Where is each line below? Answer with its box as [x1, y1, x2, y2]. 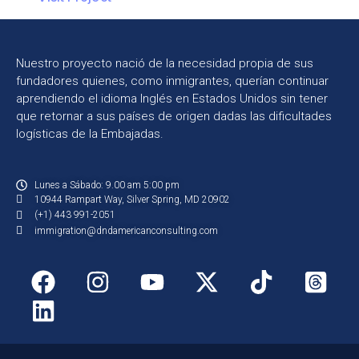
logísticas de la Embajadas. [16, 126, 163, 141]
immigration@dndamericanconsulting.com [34, 224, 218, 236]
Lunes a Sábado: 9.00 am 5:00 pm [34, 179, 179, 191]
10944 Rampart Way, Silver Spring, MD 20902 [34, 193, 230, 205]
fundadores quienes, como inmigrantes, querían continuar [16, 73, 329, 88]
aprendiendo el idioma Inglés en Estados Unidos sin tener [16, 91, 328, 106]
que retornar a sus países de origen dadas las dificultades [16, 108, 332, 123]
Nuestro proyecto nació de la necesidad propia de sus [16, 55, 313, 71]
